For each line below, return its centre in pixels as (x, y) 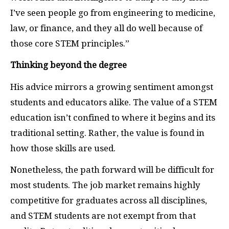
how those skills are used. (64, 148)
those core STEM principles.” (70, 43)
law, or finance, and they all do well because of (106, 28)
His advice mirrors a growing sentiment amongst (112, 87)
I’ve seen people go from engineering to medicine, (113, 13)
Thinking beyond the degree (68, 65)
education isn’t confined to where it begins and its (113, 117)
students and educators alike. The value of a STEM (114, 102)
